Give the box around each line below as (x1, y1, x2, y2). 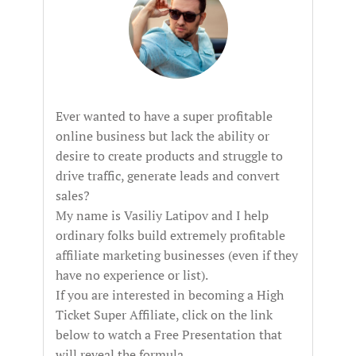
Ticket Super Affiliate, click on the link (56, 306, 273, 323)
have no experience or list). (56, 266, 208, 284)
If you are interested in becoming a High (56, 286, 284, 304)
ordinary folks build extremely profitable (56, 226, 285, 244)
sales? (56, 187, 90, 204)
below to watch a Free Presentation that (56, 326, 282, 343)
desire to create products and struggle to (56, 147, 283, 164)
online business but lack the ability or (56, 127, 269, 145)
